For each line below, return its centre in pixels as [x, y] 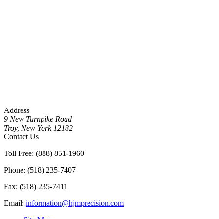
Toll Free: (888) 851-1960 [44, 153]
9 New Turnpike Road [38, 119]
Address [17, 110]
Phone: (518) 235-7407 [40, 170]
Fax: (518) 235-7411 [36, 187]
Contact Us [21, 137]
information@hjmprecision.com [75, 203]
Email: [15, 203]
